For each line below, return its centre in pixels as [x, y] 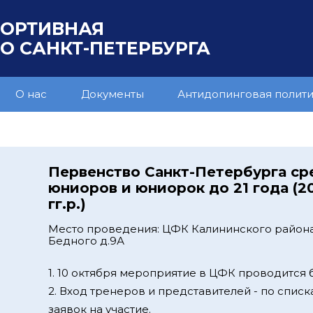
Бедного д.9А [86, 241]
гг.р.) [67, 204]
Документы [112, 94]
